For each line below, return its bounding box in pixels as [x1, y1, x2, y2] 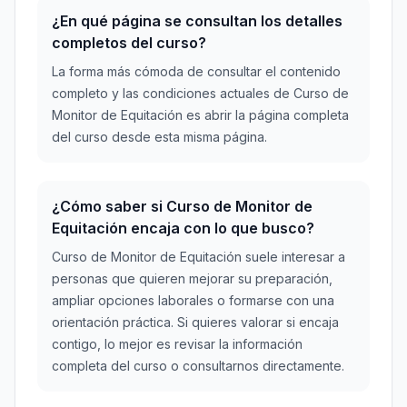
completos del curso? [52, 34, 206, 52]
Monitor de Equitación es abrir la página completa [52, 107, 349, 123]
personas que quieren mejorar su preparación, [52, 271, 333, 286]
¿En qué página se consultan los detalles [52, 12, 342, 30]
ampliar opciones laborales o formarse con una [52, 293, 334, 308]
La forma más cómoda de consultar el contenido [52, 64, 341, 79]
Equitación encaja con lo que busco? [52, 219, 314, 237]
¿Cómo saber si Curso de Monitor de [52, 197, 313, 215]
